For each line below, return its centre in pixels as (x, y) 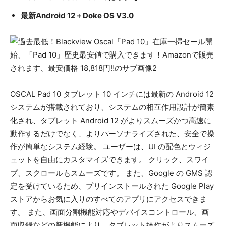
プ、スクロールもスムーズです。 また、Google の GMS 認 (111, 173)
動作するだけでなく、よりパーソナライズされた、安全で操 (112, 134)
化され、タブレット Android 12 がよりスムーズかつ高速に (111, 121)
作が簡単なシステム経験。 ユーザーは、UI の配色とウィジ (110, 147)
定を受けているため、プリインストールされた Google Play (112, 186)
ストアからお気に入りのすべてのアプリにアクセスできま (108, 199)
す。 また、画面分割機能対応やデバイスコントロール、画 (109, 212)
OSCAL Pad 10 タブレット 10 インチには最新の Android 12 (112, 94)
